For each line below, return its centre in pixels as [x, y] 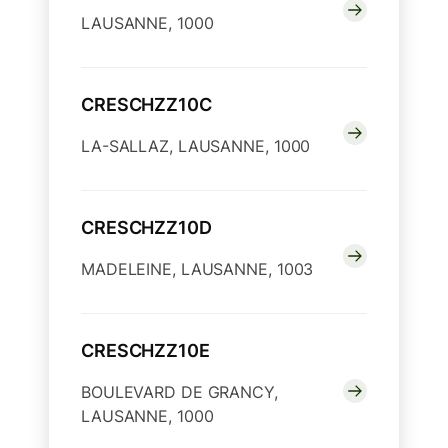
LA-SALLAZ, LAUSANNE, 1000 [196, 146]
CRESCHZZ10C [146, 105]
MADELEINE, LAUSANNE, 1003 [197, 269]
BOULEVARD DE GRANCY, [179, 392]
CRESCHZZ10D [146, 228]
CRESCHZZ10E [145, 351]
